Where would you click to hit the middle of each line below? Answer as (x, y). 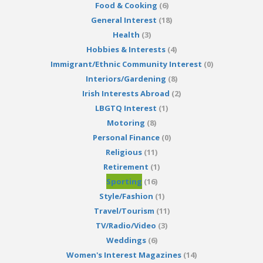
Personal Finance (126, 138)
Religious (124, 152)
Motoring (126, 123)
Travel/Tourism (124, 211)
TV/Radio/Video (126, 226)
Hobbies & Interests (126, 50)
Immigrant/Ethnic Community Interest (126, 64)
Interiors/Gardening (126, 79)
